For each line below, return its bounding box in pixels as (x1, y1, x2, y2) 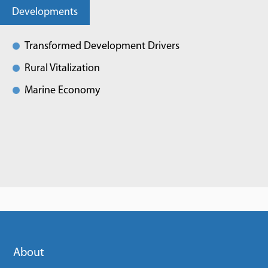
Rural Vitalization (25, 63, 100, 74)
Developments (12, 7, 78, 18)
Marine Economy (25, 85, 100, 96)
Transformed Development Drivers (25, 41, 179, 52)
